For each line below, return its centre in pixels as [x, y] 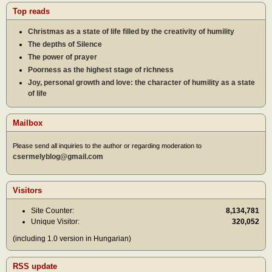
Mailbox [28, 123]
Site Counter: [53, 211]
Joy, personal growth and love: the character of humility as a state [141, 82]
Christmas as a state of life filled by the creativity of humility [131, 31]
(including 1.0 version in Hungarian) [72, 239]
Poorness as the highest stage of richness [101, 70]
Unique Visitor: [55, 222]
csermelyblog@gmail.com [58, 157]
